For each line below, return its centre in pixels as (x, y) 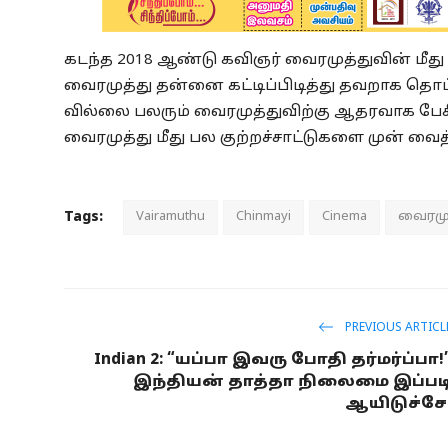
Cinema (344, 217)
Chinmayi (263, 217)
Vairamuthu (170, 217)
